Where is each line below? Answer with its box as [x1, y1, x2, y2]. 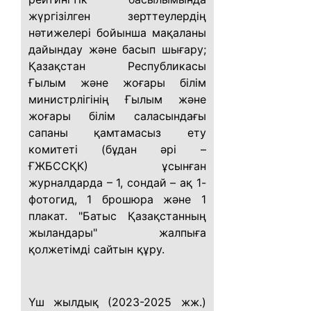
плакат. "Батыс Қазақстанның [28, 209, 206, 223]
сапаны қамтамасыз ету [28, 126, 206, 140]
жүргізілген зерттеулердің [28, 9, 206, 23]
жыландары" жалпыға [28, 226, 206, 239]
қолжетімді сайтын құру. [28, 242, 165, 256]
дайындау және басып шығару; [28, 42, 206, 56]
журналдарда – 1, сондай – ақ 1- [28, 176, 206, 190]
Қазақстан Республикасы [28, 59, 206, 73]
